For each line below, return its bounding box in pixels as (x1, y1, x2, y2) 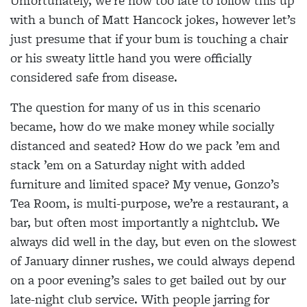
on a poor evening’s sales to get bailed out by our (10, 271, 286, 290)
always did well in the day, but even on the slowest (10, 232, 297, 251)
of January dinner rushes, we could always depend (10, 251, 295, 271)
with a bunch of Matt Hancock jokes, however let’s (10, 10, 296, 29)
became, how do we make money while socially (10, 117, 274, 136)
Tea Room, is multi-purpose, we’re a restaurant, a (10, 194, 288, 213)
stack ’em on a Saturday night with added (10, 156, 245, 175)
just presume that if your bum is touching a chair (10, 29, 288, 49)
